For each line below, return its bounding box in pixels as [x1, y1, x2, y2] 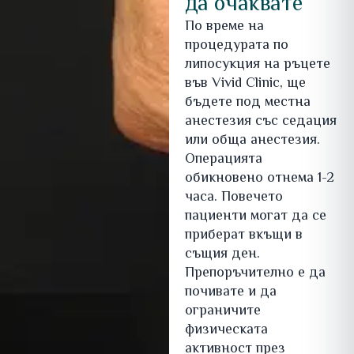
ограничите [184, 300, 261, 323]
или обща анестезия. [184, 130, 320, 153]
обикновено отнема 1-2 [184, 168, 334, 190]
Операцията [184, 149, 262, 171]
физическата [184, 319, 268, 342]
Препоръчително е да [184, 262, 326, 285]
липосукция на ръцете [184, 54, 330, 77]
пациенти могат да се [184, 205, 326, 228]
